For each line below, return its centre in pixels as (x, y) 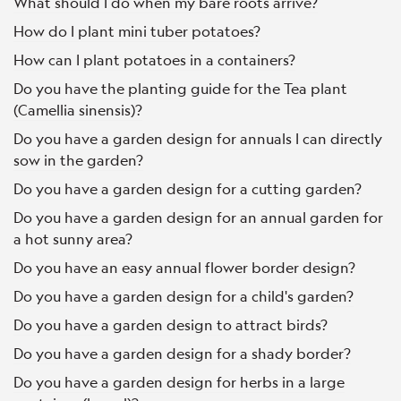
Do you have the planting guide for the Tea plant (180, 89)
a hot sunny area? (73, 239)
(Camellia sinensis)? (78, 110)
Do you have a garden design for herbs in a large (179, 382)
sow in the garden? (78, 160)
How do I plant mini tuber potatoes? (137, 31)
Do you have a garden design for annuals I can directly (198, 139)
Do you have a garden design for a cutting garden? (188, 189)
